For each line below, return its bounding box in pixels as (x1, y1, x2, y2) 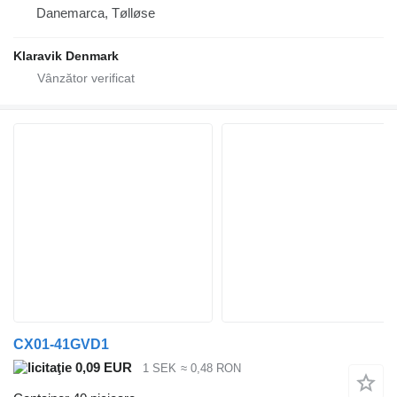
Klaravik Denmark (13, 49, 119, 64)
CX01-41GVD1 (13, 337, 109, 353)
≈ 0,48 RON (180, 362, 241, 376)
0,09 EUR (72, 360, 132, 376)
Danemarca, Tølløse (36, 5, 155, 21)
